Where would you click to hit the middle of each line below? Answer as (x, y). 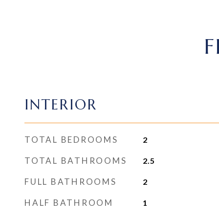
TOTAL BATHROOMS (76, 161)
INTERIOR (61, 105)
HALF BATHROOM (69, 203)
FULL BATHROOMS (71, 182)
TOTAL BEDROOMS (71, 140)
